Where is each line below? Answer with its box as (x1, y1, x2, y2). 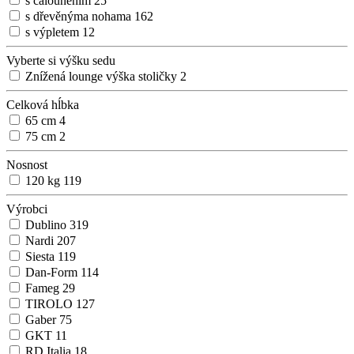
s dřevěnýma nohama (25, 9, 134, 24)
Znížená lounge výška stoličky (25, 70, 180, 84)
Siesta (25, 250, 58, 264)
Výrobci (6, 202, 47, 217)
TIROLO (25, 297, 76, 311)
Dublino (25, 218, 70, 232)
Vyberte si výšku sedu (6, 54, 115, 68)
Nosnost (6, 158, 47, 172)
